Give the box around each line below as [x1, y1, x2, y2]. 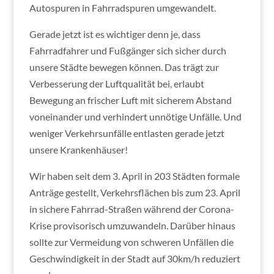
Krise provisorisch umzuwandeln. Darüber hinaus [29, 219, 235, 231]
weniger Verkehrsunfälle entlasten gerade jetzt [29, 127, 224, 139]
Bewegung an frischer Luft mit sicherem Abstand [29, 94, 232, 106]
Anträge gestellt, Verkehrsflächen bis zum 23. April [29, 186, 240, 198]
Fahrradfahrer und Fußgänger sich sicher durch [29, 44, 226, 56]
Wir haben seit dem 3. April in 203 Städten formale [29, 169, 240, 182]
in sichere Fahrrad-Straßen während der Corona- [29, 202, 234, 215]
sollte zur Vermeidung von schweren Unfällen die [29, 235, 234, 248]
